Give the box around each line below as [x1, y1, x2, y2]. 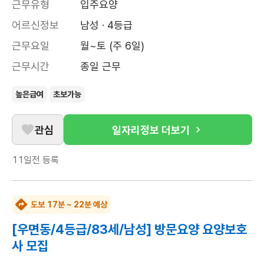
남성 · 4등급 [80, 19, 133, 31]
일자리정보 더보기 [112, 123, 190, 136]
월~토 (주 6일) [80, 39, 144, 52]
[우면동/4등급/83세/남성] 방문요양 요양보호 [12, 222, 247, 237]
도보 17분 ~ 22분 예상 [31, 200, 107, 209]
